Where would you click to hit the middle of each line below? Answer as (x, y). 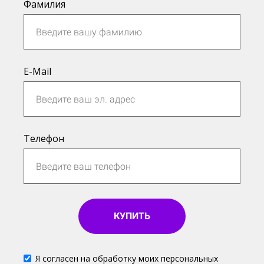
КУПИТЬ (132, 216)
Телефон (44, 138)
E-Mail (37, 71)
